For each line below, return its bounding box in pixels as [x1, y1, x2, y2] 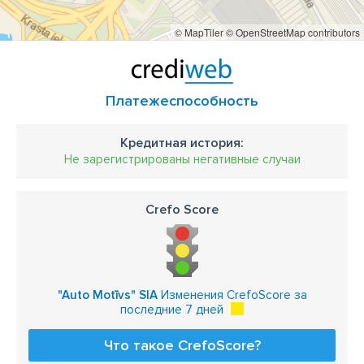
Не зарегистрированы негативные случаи [63, 152, 301, 167]
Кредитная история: [120, 135, 244, 151]
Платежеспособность [106, 92, 258, 110]
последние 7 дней [120, 302, 223, 317]
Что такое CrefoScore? [103, 336, 261, 354]
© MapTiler [175, 25, 223, 39]
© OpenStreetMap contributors [226, 25, 360, 39]
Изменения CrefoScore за [157, 288, 307, 302]
